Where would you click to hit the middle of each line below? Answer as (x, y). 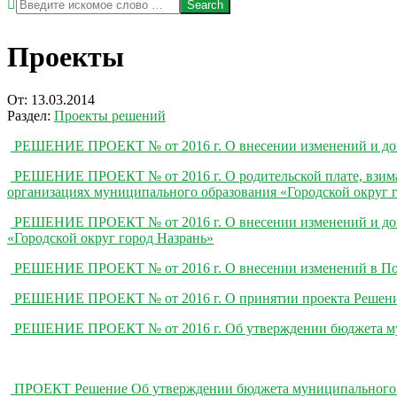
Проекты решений (110, 116)
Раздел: (29, 116)
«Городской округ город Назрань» (110, 238)
